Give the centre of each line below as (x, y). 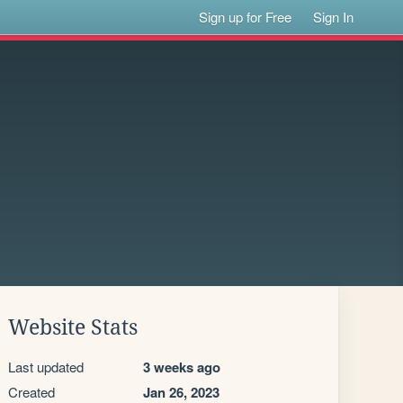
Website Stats (73, 327)
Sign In (334, 17)
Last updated (46, 367)
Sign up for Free (246, 17)
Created (31, 392)
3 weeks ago (182, 367)
